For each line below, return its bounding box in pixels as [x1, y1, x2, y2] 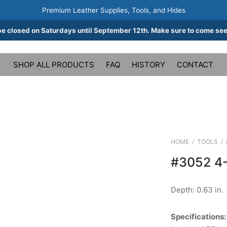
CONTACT [177, 60, 213, 69]
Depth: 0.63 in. [170, 185, 223, 195]
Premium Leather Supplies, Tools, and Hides [42, 6, 185, 14]
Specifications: [170, 212, 226, 221]
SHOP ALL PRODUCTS [13, 60, 94, 69]
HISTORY [132, 60, 165, 69]
